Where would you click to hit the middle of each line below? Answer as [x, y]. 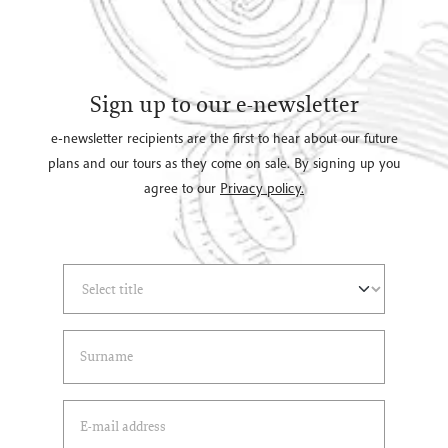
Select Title [78, 272]
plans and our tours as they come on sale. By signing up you [224, 162]
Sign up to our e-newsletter [224, 103]
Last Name [76, 338]
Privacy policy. [262, 187]
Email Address [86, 408]
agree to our [182, 187]
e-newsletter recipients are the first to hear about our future [224, 137]
